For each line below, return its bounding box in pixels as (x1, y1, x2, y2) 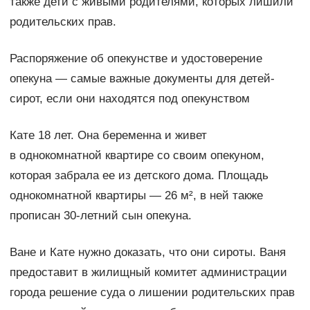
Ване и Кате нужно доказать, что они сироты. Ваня (9, 246, 286, 259)
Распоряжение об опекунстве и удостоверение (9, 52, 262, 66)
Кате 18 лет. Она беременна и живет (9, 129, 207, 143)
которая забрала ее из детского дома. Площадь (9, 169, 268, 183)
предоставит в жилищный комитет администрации (9, 266, 287, 280)
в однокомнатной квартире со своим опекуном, (9, 149, 264, 163)
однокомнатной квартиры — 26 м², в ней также (9, 189, 263, 203)
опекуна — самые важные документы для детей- (9, 72, 275, 86)
